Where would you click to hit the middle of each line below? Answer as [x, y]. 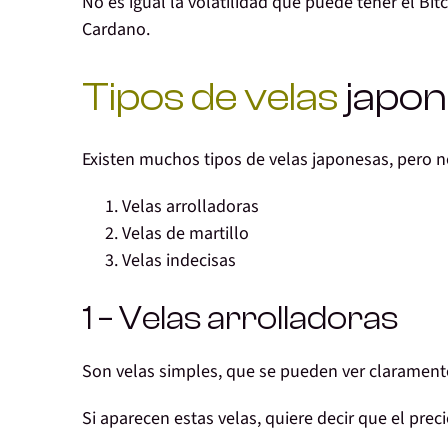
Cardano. [116, 30]
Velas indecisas [179, 261]
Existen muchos [141, 160]
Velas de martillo [185, 234]
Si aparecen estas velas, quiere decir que [236, 419]
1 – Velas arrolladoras [240, 319]
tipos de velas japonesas [294, 160]
